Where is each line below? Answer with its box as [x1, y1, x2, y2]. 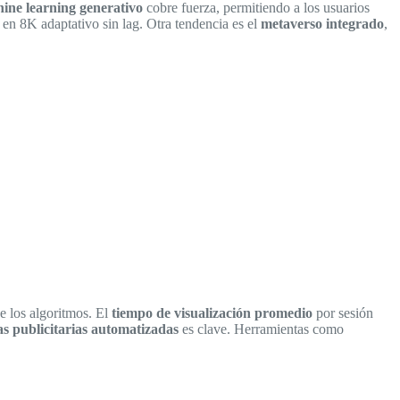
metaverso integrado [261, 15, 384, 31]
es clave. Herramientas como [179, 321, 344, 337]
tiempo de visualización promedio [112, 304, 312, 321]
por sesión [312, 304, 373, 321]
